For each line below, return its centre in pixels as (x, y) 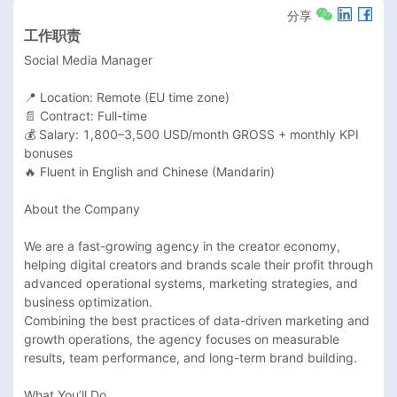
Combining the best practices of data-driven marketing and (197, 320)
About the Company (82, 208)
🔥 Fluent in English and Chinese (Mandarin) (149, 171)
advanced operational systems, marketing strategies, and (191, 283)
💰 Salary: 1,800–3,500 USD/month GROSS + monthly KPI (191, 134)
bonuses (48, 152)
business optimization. (88, 301)
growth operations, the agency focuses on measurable (182, 339)
